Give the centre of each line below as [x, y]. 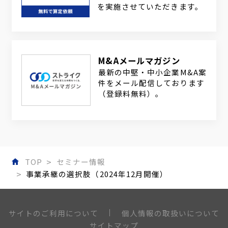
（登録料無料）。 [131, 94]
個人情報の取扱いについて [170, 213]
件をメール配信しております [151, 83]
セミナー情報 [81, 162]
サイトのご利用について [54, 213]
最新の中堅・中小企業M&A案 [152, 72]
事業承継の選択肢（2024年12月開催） [97, 174]
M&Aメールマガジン [139, 61]
